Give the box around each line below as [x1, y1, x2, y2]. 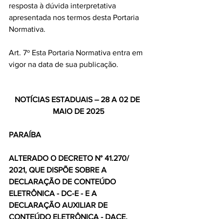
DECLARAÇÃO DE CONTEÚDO [9, 177, 118, 186]
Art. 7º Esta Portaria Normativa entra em [9, 48, 145, 57]
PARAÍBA [9, 131, 41, 139]
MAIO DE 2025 [52, 107, 104, 115]
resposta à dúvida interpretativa [9, 1, 118, 10]
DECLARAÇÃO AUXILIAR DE [9, 201, 109, 209]
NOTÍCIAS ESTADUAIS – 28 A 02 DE [15, 95, 142, 104]
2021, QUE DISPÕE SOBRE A [9, 166, 109, 174]
